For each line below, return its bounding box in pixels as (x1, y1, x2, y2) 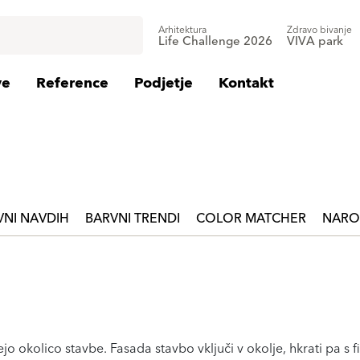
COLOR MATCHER (196, 207, 306, 230)
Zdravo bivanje (287, 22, 352, 39)
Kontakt (219, 71, 274, 96)
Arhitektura (158, 22, 207, 39)
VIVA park (287, 31, 343, 52)
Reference (36, 71, 108, 96)
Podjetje (134, 71, 193, 96)
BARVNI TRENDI (85, 207, 180, 230)
